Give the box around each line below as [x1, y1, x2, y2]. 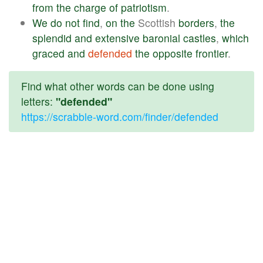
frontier [195, 45, 228, 60]
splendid [32, 30, 72, 45]
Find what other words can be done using [21, 79, 214, 94]
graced [32, 45, 65, 60]
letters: [21, 94, 56, 109]
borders [178, 15, 214, 30]
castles [183, 30, 216, 45]
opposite [153, 45, 193, 60]
